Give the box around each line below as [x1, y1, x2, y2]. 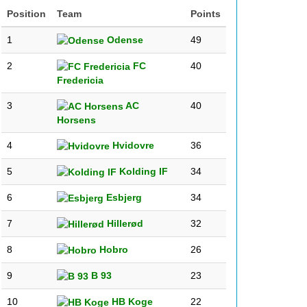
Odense [104, 34, 143, 45]
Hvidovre [110, 140, 154, 151]
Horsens [57, 114, 96, 126]
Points [191, 8, 221, 19]
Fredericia [57, 75, 103, 86]
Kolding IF [116, 166, 168, 177]
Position [7, 8, 46, 19]
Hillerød [104, 218, 143, 229]
